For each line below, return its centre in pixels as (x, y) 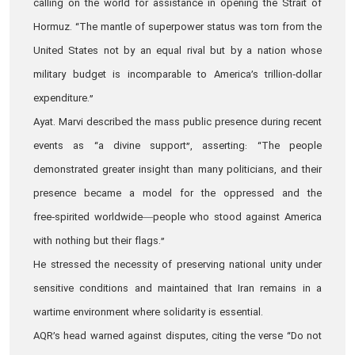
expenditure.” (63, 99)
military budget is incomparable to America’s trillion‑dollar (177, 75)
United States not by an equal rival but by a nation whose (177, 52)
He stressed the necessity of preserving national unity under (177, 265)
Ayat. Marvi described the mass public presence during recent (177, 123)
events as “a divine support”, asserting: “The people (177, 147)
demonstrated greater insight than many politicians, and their (177, 170)
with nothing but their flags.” (101, 242)
